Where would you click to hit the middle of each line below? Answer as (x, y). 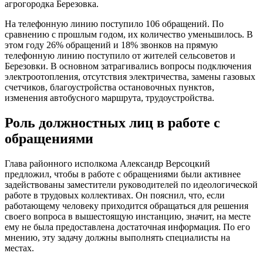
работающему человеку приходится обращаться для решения (127, 206)
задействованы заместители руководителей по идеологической (131, 185)
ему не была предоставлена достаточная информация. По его (127, 227)
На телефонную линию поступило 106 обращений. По (114, 24)
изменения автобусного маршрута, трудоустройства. (109, 98)
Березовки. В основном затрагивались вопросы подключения (128, 66)
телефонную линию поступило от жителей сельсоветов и (120, 56)
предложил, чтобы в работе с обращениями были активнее (123, 174)
